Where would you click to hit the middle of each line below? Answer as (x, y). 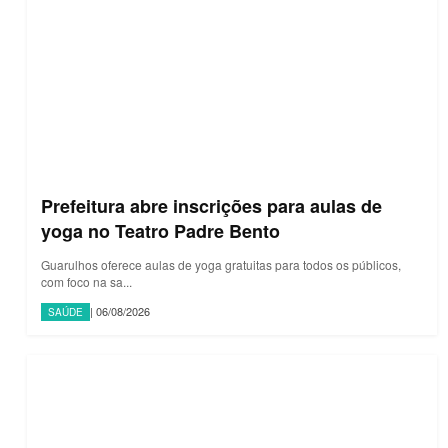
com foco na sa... (86, 281)
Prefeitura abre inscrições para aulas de (211, 205)
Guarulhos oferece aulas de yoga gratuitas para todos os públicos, (221, 264)
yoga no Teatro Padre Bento (160, 230)
